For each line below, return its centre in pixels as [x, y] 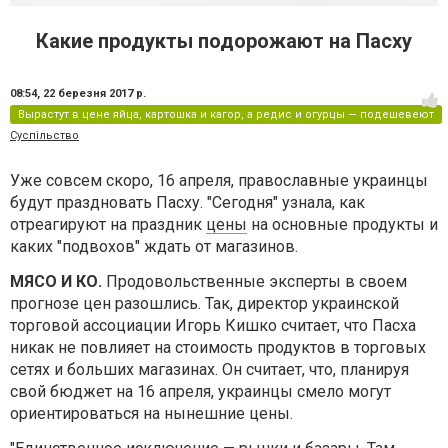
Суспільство [44, 135]
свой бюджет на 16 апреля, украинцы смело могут [200, 391]
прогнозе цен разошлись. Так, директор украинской [204, 303]
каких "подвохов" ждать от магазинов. [154, 246]
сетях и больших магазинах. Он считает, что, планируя [209, 369]
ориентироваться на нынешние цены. [151, 413]
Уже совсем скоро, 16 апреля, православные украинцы [219, 180]
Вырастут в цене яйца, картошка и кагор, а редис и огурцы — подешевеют [226, 114]
